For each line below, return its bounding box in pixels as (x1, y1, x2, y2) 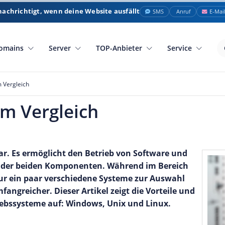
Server (49, 43, 73, 53)
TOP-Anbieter (96, 43, 145, 53)
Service (167, 43, 194, 53)
